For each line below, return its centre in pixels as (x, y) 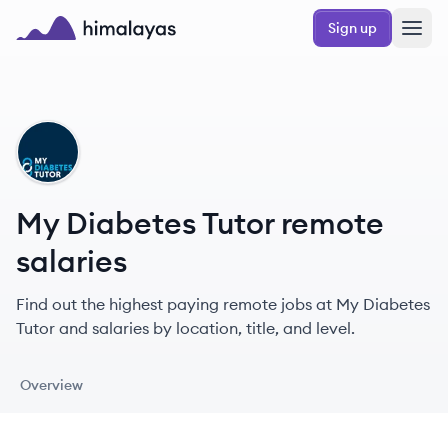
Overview (51, 385)
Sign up (352, 28)
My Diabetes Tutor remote (200, 223)
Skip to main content (83, 17)
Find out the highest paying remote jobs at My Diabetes (223, 304)
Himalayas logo (74, 51)
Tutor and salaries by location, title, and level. (185, 328)
